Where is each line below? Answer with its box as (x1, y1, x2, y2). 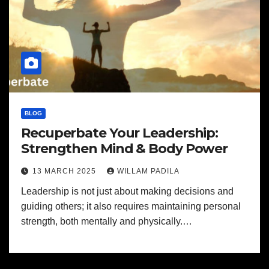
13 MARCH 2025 (32, 167, 98, 175)
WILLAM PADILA (117, 167, 180, 175)
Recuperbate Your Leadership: (21, 125, 219, 141)
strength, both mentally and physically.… (21, 216, 192, 226)
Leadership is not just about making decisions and (21, 186, 234, 196)
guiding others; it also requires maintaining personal (21, 201, 241, 211)
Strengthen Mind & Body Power (21, 141, 228, 157)
